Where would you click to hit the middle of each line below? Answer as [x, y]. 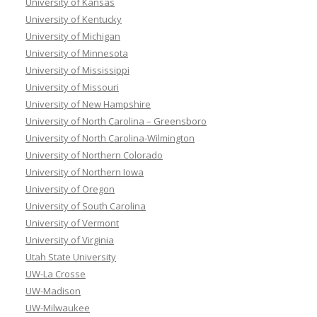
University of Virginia [70, 240]
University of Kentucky [74, 19]
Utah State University [71, 257]
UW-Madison [53, 290]
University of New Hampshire [88, 104]
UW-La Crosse [56, 273]
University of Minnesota [77, 53]
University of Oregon [70, 189]
